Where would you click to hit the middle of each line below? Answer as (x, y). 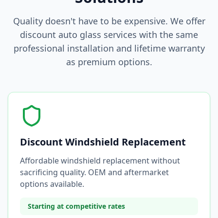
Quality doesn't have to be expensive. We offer (109, 21)
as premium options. (109, 62)
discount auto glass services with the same (109, 35)
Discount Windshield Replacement (103, 142)
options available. (52, 184)
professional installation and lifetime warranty (109, 48)
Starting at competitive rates (76, 206)
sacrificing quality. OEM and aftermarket (94, 172)
